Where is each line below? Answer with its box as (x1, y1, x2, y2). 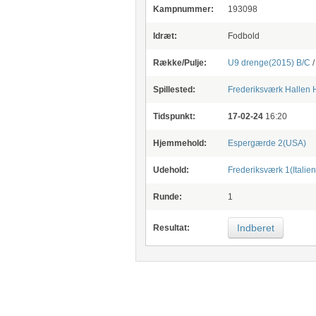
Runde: (152, 192, 182, 202)
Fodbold (227, 31, 260, 41)
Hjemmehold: (152, 138, 207, 148)
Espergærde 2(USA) (227, 138, 306, 148)
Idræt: (152, 31, 177, 41)
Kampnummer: (152, 4, 214, 14)
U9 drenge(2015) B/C (227, 58, 310, 68)
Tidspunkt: (152, 111, 195, 121)
